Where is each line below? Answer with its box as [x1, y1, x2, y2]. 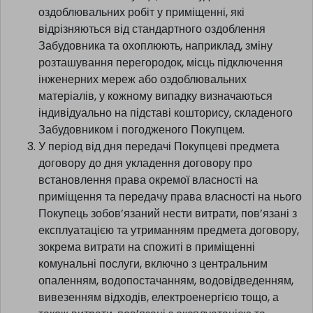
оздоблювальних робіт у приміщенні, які [38, 22, 245, 38]
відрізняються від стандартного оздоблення [38, 38, 265, 55]
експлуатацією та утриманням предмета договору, [38, 240, 299, 256]
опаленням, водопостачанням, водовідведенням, [38, 290, 293, 307]
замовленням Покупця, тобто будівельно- [38, 5, 255, 22]
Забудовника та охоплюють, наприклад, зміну [38, 55, 272, 72]
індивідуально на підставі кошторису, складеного [38, 122, 293, 139]
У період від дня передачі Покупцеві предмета [38, 156, 279, 173]
